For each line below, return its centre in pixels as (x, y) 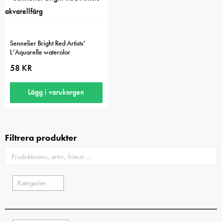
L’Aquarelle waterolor (40, 52)
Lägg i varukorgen (56, 92)
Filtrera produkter (41, 138)
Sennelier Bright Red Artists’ (48, 43)
